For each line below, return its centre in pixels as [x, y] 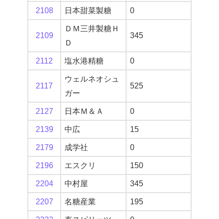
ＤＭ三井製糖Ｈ [92, 29]
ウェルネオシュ [92, 79]
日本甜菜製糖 [88, 11]
